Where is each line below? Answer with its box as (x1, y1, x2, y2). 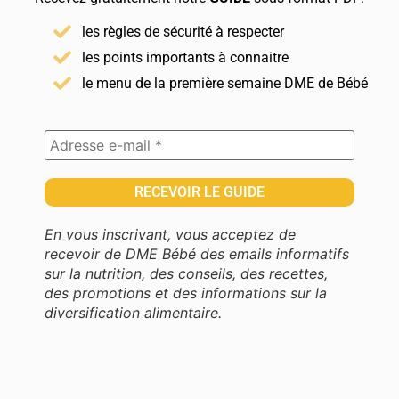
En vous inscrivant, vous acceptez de (45, 225, 296, 244)
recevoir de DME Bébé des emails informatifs (45, 245, 349, 264)
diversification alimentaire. (45, 304, 222, 322)
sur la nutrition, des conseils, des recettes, (45, 265, 328, 283)
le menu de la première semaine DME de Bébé (82, 75, 368, 93)
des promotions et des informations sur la (45, 284, 327, 303)
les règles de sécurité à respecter (82, 23, 284, 41)
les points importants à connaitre (82, 49, 289, 67)
